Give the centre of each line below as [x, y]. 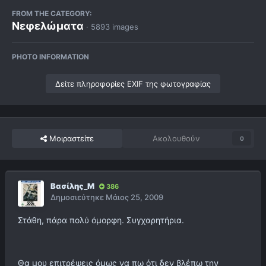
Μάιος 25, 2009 [134, 197]
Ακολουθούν [176, 139]
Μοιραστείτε [70, 139]
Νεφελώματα [48, 26]
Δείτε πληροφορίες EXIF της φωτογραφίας [133, 84]
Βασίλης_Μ [72, 186]
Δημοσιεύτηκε [78, 197]
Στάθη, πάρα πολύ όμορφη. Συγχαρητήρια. [101, 220]
